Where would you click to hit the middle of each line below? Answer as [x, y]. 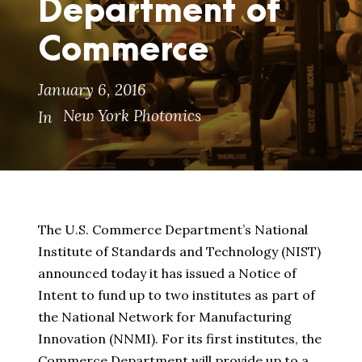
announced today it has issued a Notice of [167, 274]
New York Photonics [132, 116]
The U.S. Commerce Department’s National [173, 230]
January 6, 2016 [92, 90]
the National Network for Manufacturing [165, 317]
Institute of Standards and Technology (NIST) [179, 252]
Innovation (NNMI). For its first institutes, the [180, 339]
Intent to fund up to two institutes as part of [177, 295]
